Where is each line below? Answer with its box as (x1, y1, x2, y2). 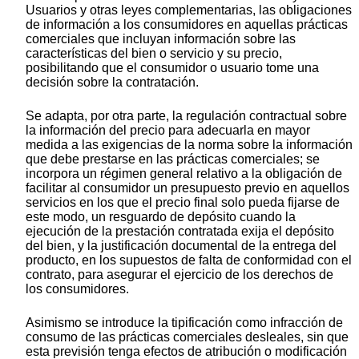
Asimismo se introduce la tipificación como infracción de (26, 315, 343, 329)
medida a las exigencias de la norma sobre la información (26, 137, 353, 151)
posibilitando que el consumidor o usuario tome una (26, 60, 319, 75)
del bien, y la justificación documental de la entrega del (26, 238, 337, 252)
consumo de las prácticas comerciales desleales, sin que (26, 329, 349, 344)
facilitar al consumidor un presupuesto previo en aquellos (26, 180, 349, 195)
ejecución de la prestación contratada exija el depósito (26, 224, 334, 238)
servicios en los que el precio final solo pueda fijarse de (26, 195, 340, 209)
